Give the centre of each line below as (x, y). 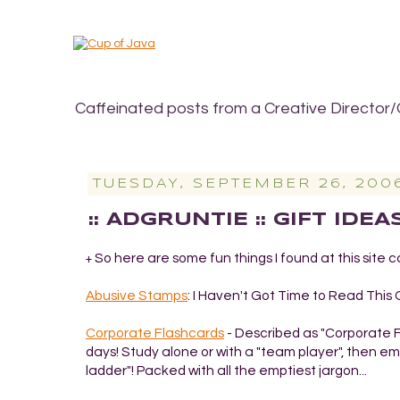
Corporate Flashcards (155, 333)
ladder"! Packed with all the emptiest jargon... (226, 370)
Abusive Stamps (137, 295)
